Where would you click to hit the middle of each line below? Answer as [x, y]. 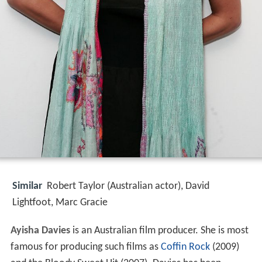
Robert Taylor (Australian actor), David [128, 186]
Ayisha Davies [40, 231]
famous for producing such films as [85, 247]
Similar [27, 186]
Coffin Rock [185, 247]
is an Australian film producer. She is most [159, 231]
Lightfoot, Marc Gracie [60, 202]
